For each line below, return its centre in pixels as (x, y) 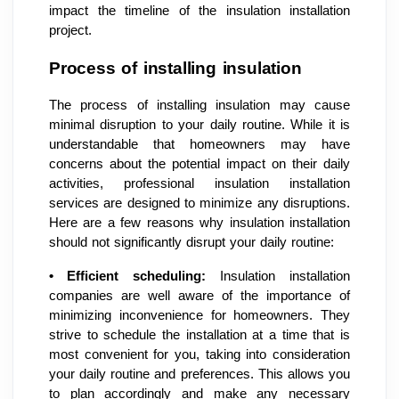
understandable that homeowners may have (199, 144)
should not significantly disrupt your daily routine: (191, 242)
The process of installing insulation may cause (199, 105)
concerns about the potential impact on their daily (199, 163)
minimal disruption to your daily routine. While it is (199, 124)
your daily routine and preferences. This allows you (199, 374)
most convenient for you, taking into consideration (199, 354)
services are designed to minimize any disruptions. (199, 203)
